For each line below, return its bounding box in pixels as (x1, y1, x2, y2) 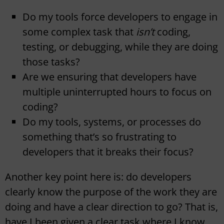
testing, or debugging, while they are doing (22, 40, 218, 54)
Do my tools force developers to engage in (22, 10, 217, 24)
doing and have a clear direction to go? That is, (5, 200, 218, 214)
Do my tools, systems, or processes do (22, 115, 201, 129)
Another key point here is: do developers (5, 170, 191, 184)
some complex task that (22, 25, 136, 39)
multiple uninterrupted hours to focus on (22, 85, 211, 99)
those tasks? (22, 55, 80, 69)
